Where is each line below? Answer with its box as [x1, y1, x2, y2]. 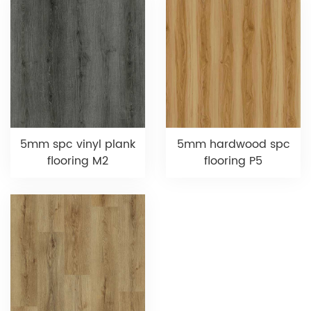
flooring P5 [204, 151, 262, 170]
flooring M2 [47, 151, 108, 170]
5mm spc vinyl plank [20, 135, 135, 153]
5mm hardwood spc [176, 135, 290, 153]
